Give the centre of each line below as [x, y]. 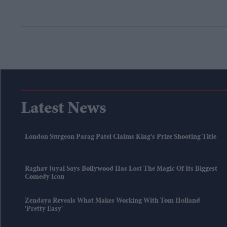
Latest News [63, 110]
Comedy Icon [45, 178]
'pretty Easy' [44, 210]
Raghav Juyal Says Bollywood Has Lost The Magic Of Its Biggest [121, 169]
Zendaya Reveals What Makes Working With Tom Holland [112, 201]
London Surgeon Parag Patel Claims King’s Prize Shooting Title [121, 138]
